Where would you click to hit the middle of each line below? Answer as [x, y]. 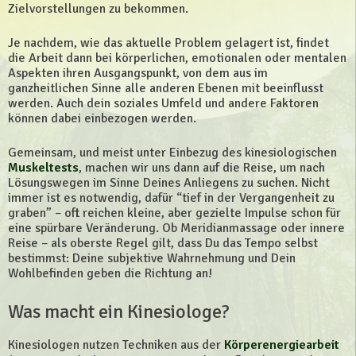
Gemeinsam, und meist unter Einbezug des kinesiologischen [172, 152]
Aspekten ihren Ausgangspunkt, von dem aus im [138, 73]
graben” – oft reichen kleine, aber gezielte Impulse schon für [174, 213]
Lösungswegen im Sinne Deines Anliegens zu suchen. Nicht [169, 182]
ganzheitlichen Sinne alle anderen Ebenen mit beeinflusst [166, 88]
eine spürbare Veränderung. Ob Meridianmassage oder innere [176, 228]
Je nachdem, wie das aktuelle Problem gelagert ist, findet [168, 43]
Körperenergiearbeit [282, 344]
